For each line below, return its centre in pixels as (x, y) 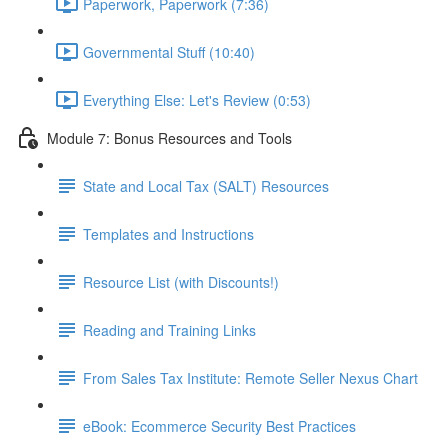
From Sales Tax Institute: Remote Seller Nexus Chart (250, 377)
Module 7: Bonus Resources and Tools (169, 137)
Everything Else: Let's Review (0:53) (197, 99)
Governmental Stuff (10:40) (169, 51)
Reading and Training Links (169, 329)
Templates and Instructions (168, 233)
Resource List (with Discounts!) (181, 281)
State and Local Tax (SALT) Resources (206, 185)
